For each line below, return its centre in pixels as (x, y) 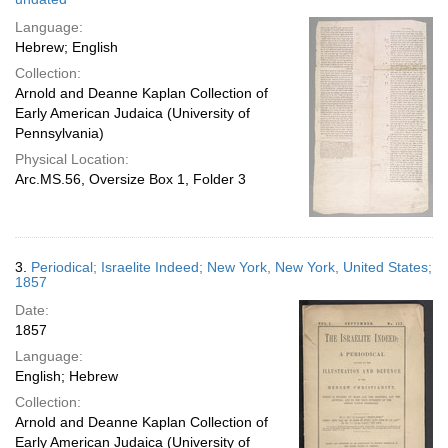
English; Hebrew (66, 376)
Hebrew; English (66, 47)
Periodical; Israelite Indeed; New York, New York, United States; (231, 267)
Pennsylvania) (59, 133)
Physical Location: (72, 159)
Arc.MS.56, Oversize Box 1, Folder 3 (130, 179)
